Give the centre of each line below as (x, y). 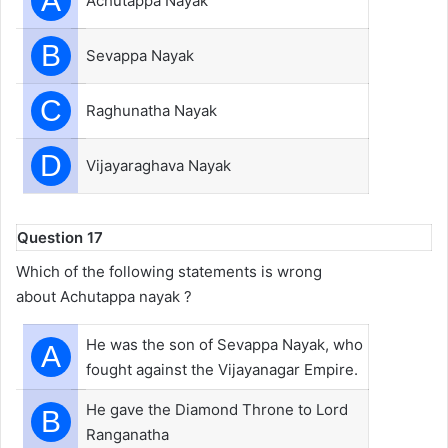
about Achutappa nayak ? (104, 296)
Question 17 (60, 237)
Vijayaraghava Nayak (158, 165)
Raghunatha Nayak (151, 110)
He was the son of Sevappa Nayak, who (224, 344)
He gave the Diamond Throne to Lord (217, 409)
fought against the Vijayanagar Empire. (222, 369)
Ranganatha (127, 434)
